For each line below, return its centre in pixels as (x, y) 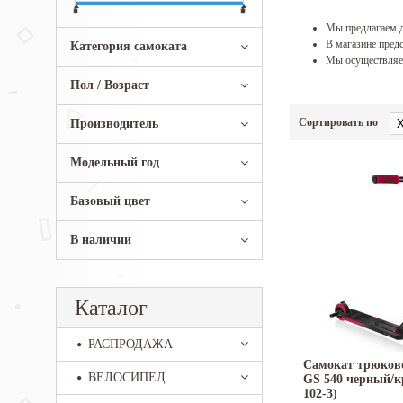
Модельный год (115, 162)
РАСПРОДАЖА (130, 344)
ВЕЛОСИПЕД (127, 377)
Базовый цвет (110, 201)
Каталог (111, 308)
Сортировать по (338, 123)
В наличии (101, 240)
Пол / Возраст (110, 85)
